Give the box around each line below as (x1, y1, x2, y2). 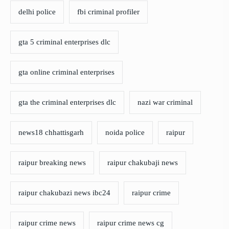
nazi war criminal (138, 98, 193, 107)
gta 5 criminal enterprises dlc (18, 38, 110, 47)
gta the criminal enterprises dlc (18, 98, 116, 107)
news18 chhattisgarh (18, 128, 84, 137)
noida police (105, 128, 145, 137)
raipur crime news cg (97, 219, 164, 227)
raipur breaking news (18, 158, 86, 167)
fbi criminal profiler (77, 8, 140, 16)
